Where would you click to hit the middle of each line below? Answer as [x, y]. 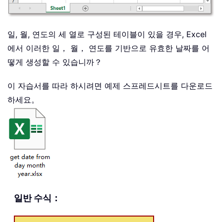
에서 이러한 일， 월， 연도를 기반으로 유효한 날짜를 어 [109, 48]
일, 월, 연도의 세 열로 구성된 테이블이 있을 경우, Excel [107, 34]
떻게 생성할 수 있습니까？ [55, 62]
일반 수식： [37, 198]
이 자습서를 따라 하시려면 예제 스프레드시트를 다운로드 [110, 85]
